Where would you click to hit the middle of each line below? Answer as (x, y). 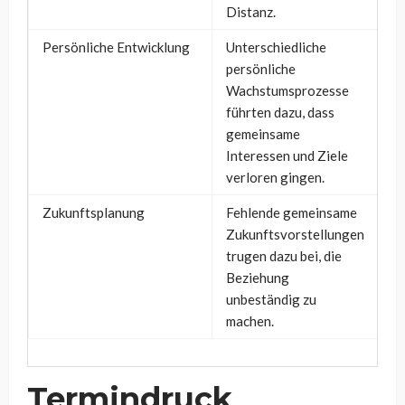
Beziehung (258, 277)
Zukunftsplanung (94, 212)
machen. (250, 320)
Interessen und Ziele (287, 155)
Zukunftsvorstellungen (295, 234)
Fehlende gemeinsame (292, 212)
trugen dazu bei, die (284, 255)
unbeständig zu (271, 299)
